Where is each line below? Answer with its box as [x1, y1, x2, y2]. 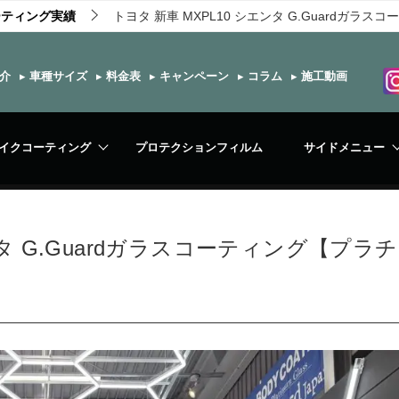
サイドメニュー [303, 141, 385, 154]
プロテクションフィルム [135, 141, 264, 154]
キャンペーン [156, 69, 230, 83]
